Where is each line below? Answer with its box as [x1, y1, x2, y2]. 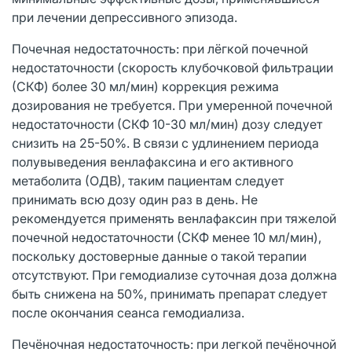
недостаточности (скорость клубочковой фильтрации [12, 59, 333, 75]
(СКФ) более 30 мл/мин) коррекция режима [12, 78, 279, 94]
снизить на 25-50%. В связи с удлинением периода [12, 134, 319, 151]
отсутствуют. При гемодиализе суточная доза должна [12, 266, 337, 283]
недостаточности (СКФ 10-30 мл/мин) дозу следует [12, 115, 322, 132]
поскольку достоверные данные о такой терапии [12, 247, 306, 264]
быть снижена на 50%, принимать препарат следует [12, 285, 327, 302]
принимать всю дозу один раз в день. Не [12, 191, 258, 207]
